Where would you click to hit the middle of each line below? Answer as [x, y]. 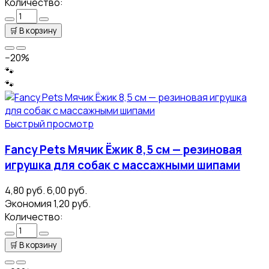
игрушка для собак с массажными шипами [122, 165]
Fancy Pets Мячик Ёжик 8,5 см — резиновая [123, 149]
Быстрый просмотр [49, 123]
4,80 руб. [25, 191]
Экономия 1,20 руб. [48, 204]
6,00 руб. [67, 191]
